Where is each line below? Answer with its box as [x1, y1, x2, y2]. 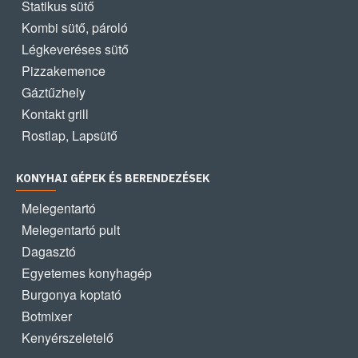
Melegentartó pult [22, 221, 120, 239]
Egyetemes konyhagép [22, 264, 152, 282]
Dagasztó [22, 242, 76, 261]
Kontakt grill [22, 105, 89, 123]
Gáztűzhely [22, 83, 86, 101]
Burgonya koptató [22, 285, 121, 304]
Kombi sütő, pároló [22, 18, 128, 37]
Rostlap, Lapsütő [22, 126, 117, 145]
